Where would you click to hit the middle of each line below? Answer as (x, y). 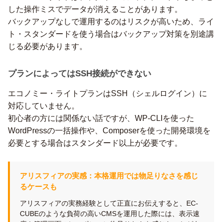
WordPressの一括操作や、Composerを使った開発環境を (109, 131)
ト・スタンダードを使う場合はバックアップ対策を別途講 (111, 34)
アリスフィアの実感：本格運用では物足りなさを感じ (109, 176)
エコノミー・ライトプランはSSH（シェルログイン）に (108, 93)
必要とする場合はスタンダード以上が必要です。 (95, 143)
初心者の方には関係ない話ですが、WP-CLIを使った (101, 118)
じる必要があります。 (48, 46)
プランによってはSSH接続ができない (80, 74)
